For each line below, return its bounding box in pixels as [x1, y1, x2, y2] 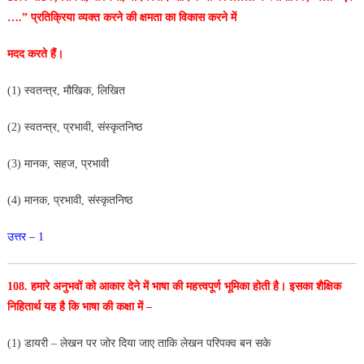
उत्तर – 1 [6, 230, 44, 243]
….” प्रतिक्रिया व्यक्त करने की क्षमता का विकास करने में [6, 11, 236, 24]
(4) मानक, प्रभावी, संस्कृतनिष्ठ [6, 193, 132, 206]
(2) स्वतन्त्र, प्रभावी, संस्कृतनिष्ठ [6, 120, 142, 133]
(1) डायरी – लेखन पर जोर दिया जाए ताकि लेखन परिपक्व [6, 336, 240, 349]
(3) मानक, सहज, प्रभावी [6, 157, 109, 170]
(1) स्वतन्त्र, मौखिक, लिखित [6, 84, 125, 97]
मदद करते [6, 47, 50, 60]
